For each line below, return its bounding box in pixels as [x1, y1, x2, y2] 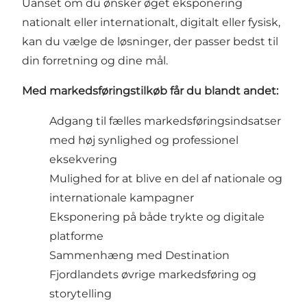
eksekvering [49, 152, 117, 166]
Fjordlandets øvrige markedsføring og [49, 267, 256, 281]
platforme [49, 229, 103, 243]
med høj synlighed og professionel [49, 133, 238, 147]
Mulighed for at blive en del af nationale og [49, 171, 282, 185]
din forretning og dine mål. [22, 53, 171, 67]
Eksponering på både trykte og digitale [49, 210, 265, 223]
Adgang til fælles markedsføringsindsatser [49, 114, 281, 127]
